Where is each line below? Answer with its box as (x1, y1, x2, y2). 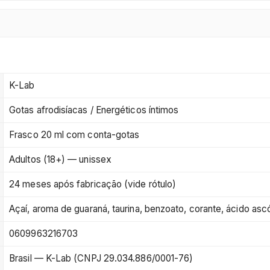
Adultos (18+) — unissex (9, 154, 111, 166)
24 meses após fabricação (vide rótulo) (9, 178, 177, 190)
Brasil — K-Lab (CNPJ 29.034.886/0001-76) (9, 253, 193, 265)
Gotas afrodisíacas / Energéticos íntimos (9, 104, 179, 116)
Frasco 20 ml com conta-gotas (9, 129, 140, 141)
